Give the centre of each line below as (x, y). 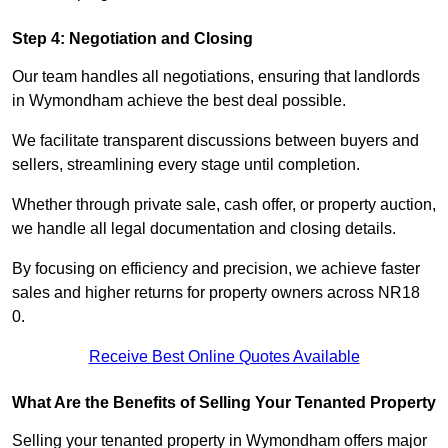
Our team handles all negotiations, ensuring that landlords (216, 77)
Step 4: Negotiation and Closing (132, 39)
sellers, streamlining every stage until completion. (186, 165)
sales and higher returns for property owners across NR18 (216, 293)
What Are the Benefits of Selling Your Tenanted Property (224, 403)
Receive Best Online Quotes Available (224, 357)
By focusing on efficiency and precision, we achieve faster (216, 269)
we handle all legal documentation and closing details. (204, 229)
